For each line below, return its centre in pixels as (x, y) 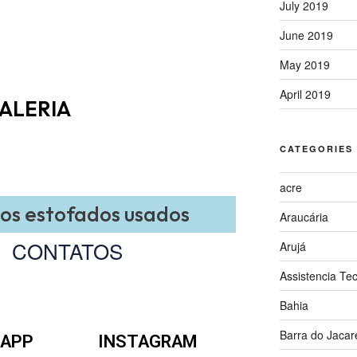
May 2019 (304, 64)
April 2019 (305, 94)
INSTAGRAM (147, 341)
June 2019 (306, 35)
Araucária (304, 216)
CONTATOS (67, 250)
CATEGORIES (316, 148)
